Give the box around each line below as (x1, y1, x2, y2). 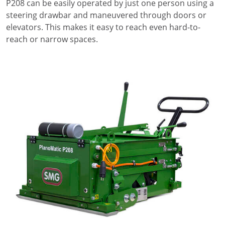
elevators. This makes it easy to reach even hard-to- (6, 22, 200, 33)
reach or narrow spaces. (6, 34, 98, 45)
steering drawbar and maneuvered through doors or (6, 10, 206, 21)
